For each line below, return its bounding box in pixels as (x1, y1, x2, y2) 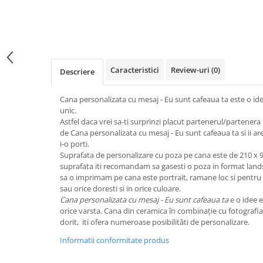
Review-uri (171, 64, 211, 75)
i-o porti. (60, 138, 89, 149)
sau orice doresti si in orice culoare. (60, 183, 181, 194)
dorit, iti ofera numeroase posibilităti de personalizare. (60, 216, 249, 227)
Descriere (60, 66, 95, 77)
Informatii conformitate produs (60, 234, 169, 245)
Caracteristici (110, 64, 159, 75)
